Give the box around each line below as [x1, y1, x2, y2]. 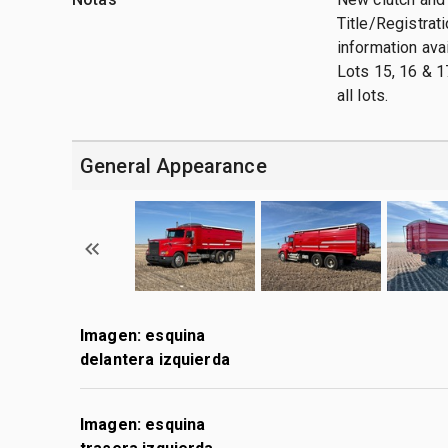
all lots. [336, 85, 389, 105]
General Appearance [80, 153, 267, 178]
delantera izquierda [80, 349, 230, 369]
